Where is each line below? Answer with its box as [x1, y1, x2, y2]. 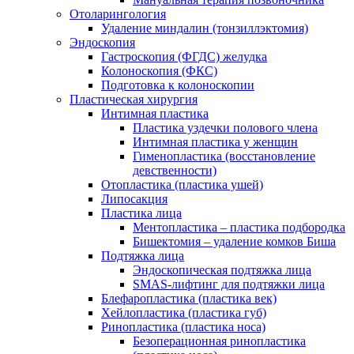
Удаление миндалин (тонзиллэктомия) [101, 21, 308, 35]
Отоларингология [70, 6, 166, 21]
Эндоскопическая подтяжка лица [133, 262, 311, 277]
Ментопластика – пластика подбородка [133, 220, 345, 234]
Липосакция [101, 191, 168, 205]
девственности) [133, 163, 217, 177]
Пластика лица [101, 205, 182, 220]
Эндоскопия [70, 35, 135, 49]
